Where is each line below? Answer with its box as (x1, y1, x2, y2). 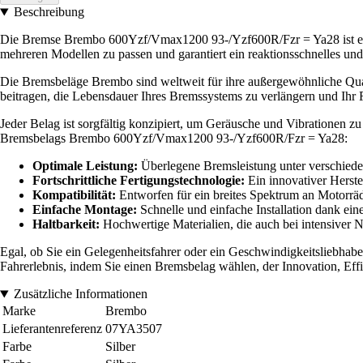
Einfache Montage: (32, 203, 137, 217)
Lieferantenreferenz (2, 322, 102, 336)
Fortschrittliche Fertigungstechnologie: (32, 173, 245, 188)
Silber (105, 340, 135, 354)
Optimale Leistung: (32, 159, 138, 173)
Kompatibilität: (32, 188, 116, 203)
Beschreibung (13, 5, 84, 19)
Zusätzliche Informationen (13, 287, 147, 301)
